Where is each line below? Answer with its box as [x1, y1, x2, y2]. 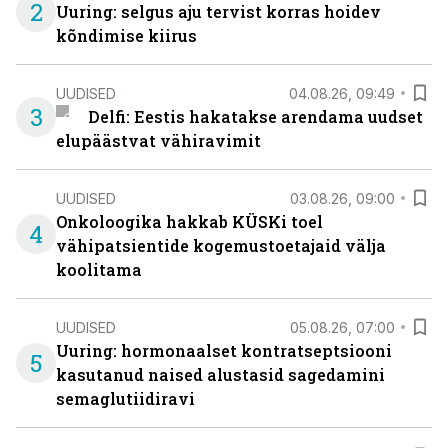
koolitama [56, 259, 142, 280]
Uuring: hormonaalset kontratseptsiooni [56, 340, 392, 361]
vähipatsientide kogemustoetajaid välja [56, 235, 386, 256]
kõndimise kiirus [56, 25, 197, 46]
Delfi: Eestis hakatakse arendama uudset [87, 106, 423, 127]
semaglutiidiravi [56, 388, 195, 409]
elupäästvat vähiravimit [56, 130, 261, 151]
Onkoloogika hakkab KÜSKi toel [56, 211, 323, 232]
